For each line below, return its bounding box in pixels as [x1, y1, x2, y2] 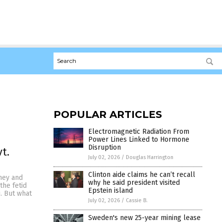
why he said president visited [88, 178, 180, 187]
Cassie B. [126, 197, 148, 204]
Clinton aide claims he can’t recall [88, 170, 195, 179]
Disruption [88, 143, 121, 152]
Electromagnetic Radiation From [88, 127, 189, 136]
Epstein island [88, 186, 133, 195]
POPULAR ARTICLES [54, 108, 162, 120]
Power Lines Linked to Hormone [88, 135, 189, 144]
